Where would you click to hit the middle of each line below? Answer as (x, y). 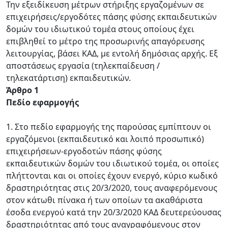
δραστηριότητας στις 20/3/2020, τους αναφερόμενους (112, 188)
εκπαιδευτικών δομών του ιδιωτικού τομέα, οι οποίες (112, 163)
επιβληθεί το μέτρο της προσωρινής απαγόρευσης (105, 41)
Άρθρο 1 (22, 90)
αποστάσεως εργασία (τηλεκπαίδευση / (83, 66)
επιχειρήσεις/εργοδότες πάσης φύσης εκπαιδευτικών (111, 17)
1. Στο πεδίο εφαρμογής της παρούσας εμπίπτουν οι (109, 127)
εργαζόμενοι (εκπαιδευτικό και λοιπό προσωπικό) (105, 139)
